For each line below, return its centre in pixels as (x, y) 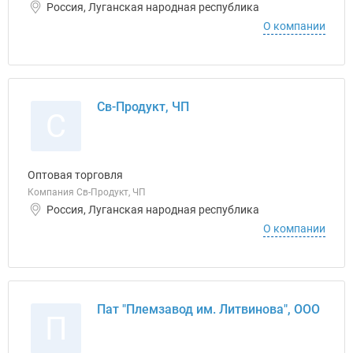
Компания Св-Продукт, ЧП (87, 192)
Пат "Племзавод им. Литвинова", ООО (208, 309)
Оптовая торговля (75, 175)
